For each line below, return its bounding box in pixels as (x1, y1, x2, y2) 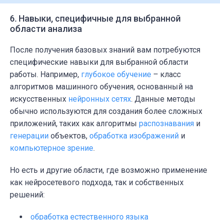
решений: (10, 190, 45, 200)
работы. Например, (10, 70, 81, 80)
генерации (10, 131, 49, 141)
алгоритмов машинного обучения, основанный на (10, 82, 193, 92)
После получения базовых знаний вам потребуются (10, 45, 200, 55)
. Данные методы (131, 94, 195, 104)
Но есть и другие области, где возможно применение (10, 165, 207, 175)
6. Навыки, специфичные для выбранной (10, 13, 181, 24)
